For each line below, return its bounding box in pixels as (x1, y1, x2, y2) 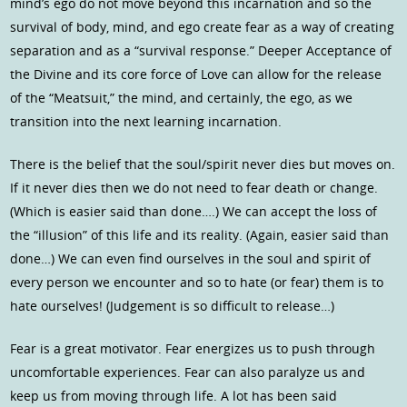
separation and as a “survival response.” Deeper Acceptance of (10, 42, 392, 60)
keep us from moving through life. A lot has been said (10, 387, 338, 405)
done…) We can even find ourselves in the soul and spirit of (10, 250, 372, 268)
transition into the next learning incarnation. (10, 113, 283, 131)
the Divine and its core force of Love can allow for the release (10, 65, 382, 84)
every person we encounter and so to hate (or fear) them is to (10, 273, 384, 292)
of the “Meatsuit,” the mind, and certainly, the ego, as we (10, 89, 353, 107)
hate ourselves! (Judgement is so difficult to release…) (10, 297, 335, 315)
